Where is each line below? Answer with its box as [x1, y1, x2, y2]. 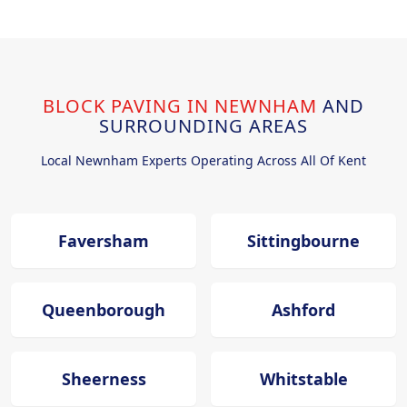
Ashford [272, 299, 335, 322]
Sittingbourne [247, 230, 360, 253]
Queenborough [42, 299, 165, 322]
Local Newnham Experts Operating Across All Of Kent [41, 152, 366, 170]
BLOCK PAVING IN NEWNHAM [43, 94, 323, 119]
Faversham [58, 230, 149, 253]
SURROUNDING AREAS [99, 114, 308, 139]
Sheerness [61, 368, 146, 391]
